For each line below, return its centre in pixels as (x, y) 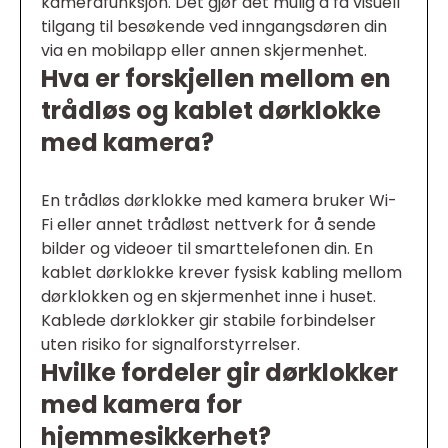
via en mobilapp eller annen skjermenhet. (204, 50)
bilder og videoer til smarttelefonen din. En (207, 248)
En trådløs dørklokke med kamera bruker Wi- (219, 200)
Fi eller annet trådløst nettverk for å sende (208, 224)
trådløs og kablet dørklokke (211, 110)
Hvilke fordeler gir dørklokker (219, 372)
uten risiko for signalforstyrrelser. (170, 344)
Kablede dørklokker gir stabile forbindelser (208, 320)
